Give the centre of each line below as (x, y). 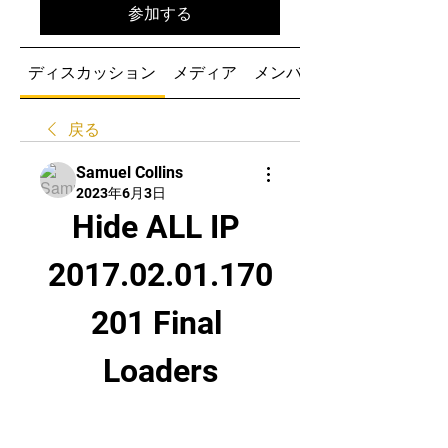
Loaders (160, 371)
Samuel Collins (129, 172)
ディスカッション (92, 72)
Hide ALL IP (156, 227)
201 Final (156, 323)
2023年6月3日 (121, 193)
